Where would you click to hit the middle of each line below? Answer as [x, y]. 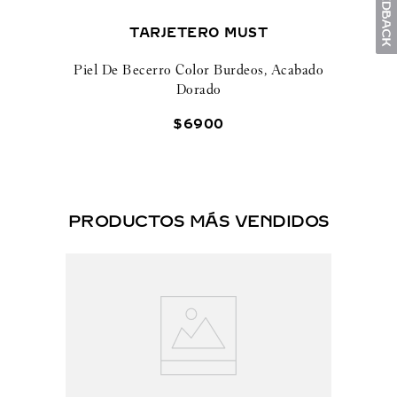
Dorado [198, 89]
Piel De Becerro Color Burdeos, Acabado [198, 69]
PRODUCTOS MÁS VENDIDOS [198, 221]
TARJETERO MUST [198, 33]
